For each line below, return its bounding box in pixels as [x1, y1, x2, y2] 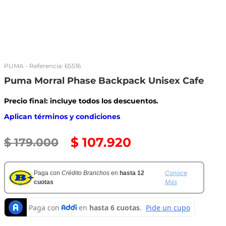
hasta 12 [120, 169, 144, 177]
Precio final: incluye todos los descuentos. [4, 96, 158, 105]
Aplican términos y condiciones [4, 112, 120, 121]
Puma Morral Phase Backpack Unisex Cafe [4, 75, 204, 86]
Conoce [165, 169, 187, 177]
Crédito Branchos [62, 169, 109, 177]
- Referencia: [24, 62, 65, 70]
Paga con [34, 169, 62, 177]
